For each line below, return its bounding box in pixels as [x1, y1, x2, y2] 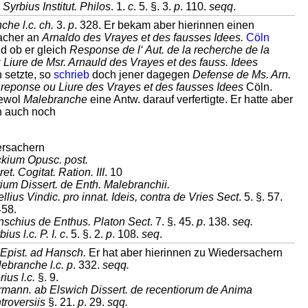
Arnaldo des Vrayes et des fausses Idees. [42, 32, 243, 43]
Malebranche [23, 93, 87, 105]
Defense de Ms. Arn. [192, 69, 291, 80]
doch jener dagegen [89, 69, 192, 80]
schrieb [54, 69, 89, 80]
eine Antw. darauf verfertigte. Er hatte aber [87, 93, 293, 105]
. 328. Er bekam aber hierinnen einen [74, 19, 254, 31]
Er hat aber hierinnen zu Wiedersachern [89, 247, 283, 258]
